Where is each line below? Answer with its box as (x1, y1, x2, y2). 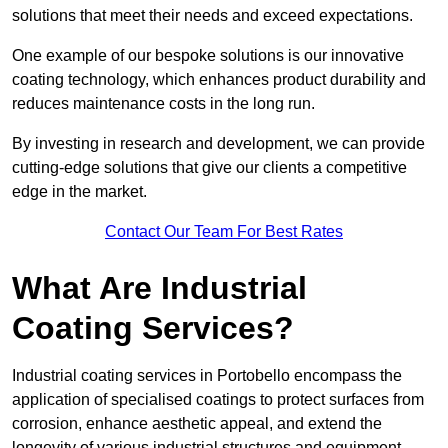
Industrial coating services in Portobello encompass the (12, 367, 402, 385)
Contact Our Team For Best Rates (105, 223, 343, 241)
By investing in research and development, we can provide (12, 135, 425, 153)
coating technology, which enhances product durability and (12, 71, 426, 89)
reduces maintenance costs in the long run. (12, 95, 319, 113)
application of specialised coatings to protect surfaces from (12, 391, 424, 409)
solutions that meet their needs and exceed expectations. (12, 7, 413, 25)
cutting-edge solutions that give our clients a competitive (12, 159, 407, 177)
